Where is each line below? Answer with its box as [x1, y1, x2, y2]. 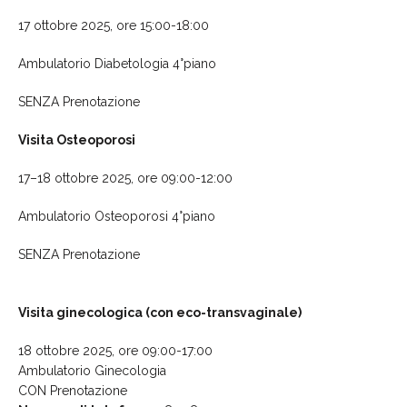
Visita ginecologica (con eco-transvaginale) [18, 304, 302, 320]
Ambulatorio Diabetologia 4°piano [18, 55, 216, 71]
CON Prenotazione [18, 382, 127, 398]
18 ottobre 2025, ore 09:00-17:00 [18, 342, 213, 358]
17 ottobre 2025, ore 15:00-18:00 [18, 17, 209, 33]
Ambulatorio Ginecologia [18, 362, 166, 378]
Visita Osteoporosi [18, 132, 135, 147]
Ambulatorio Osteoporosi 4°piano [18, 208, 215, 223]
